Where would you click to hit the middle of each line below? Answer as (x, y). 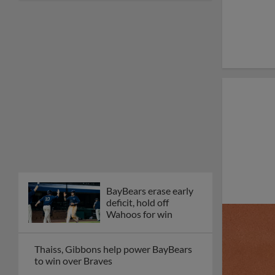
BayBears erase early (150, 191)
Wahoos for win (139, 214)
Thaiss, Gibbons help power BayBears (113, 249)
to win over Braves (73, 260)
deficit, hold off (137, 203)
